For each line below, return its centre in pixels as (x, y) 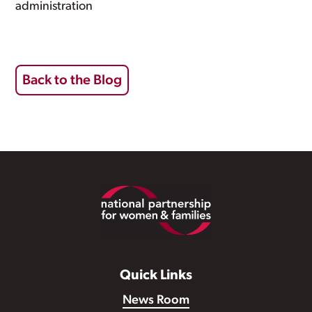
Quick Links (156, 276)
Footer (47, 194)
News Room (156, 301)
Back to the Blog (72, 81)
